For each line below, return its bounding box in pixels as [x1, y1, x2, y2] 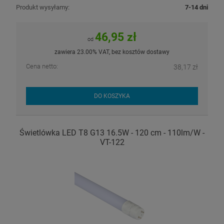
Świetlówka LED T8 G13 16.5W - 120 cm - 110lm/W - [19, 128, 204, 138]
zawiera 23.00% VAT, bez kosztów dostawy [54, 48, 169, 55]
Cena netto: [26, 62, 58, 70]
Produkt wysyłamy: [16, 3, 69, 11]
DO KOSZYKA [94, 92, 130, 99]
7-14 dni [185, 3, 208, 11]
